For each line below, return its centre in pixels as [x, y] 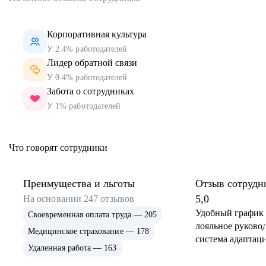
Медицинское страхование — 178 [89, 232]
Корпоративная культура [97, 34]
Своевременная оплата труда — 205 [93, 215]
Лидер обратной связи [92, 63]
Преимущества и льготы [79, 184]
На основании [54, 199]
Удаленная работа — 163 [72, 248]
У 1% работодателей [84, 106]
